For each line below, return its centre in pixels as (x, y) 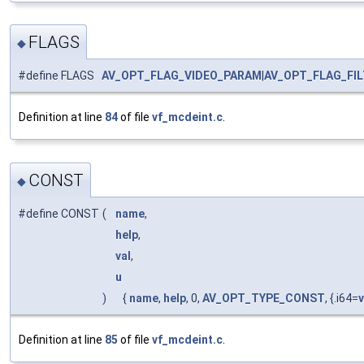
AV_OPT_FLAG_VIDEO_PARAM (182, 76)
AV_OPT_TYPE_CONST (264, 298)
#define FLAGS (60, 76)
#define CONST (58, 213)
